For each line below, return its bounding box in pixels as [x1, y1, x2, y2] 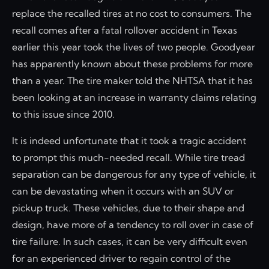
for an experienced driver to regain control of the [12, 252, 231, 264]
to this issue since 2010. [12, 107, 115, 120]
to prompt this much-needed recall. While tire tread [12, 151, 245, 163]
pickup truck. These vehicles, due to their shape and [12, 201, 244, 214]
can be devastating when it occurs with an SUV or [12, 184, 234, 197]
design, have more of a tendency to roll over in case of [12, 218, 253, 231]
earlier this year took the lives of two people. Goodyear [12, 40, 255, 53]
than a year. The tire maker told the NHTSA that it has [12, 74, 253, 86]
